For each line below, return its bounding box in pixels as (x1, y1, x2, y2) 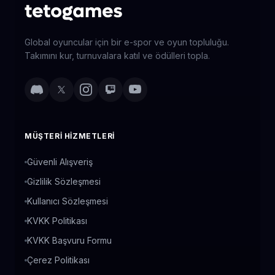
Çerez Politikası (27, 255, 90, 265)
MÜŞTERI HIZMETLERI (25, 131, 115, 141)
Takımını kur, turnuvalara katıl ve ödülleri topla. (25, 50, 210, 61)
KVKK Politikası (27, 215, 87, 226)
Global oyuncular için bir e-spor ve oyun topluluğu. (25, 37, 229, 47)
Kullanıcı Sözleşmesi (27, 196, 108, 206)
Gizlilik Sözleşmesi (27, 176, 101, 187)
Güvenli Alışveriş (27, 157, 93, 167)
